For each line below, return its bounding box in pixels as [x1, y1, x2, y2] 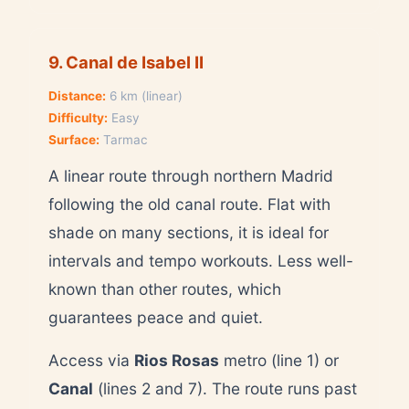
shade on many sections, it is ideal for [48, 222, 329, 242]
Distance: [48, 88, 106, 103]
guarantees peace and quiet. [48, 307, 263, 327]
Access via [48, 350, 134, 370]
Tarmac [100, 131, 148, 147]
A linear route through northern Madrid [48, 165, 333, 185]
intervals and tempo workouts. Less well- [48, 250, 353, 270]
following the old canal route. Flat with [48, 194, 330, 214]
